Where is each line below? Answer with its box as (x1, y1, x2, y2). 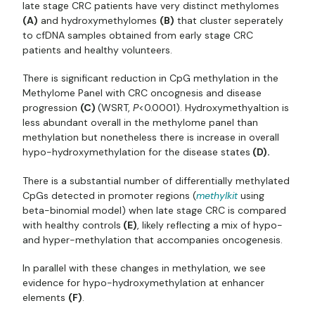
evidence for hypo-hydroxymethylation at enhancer (22, 276, 264, 289)
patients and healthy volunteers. (22, 44, 175, 57)
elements (22, 290, 68, 304)
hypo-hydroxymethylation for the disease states (22, 146, 250, 159)
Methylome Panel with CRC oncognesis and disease (22, 86, 262, 100)
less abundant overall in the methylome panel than (22, 116, 258, 129)
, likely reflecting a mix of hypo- (137, 218, 283, 231)
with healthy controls (22, 218, 121, 231)
